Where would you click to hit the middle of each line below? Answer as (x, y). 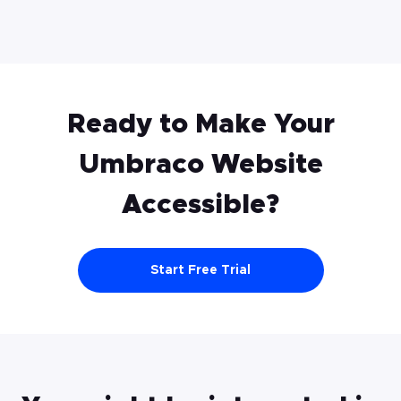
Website (263, 165)
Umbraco (141, 165)
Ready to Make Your (200, 125)
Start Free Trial (200, 271)
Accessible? (200, 205)
